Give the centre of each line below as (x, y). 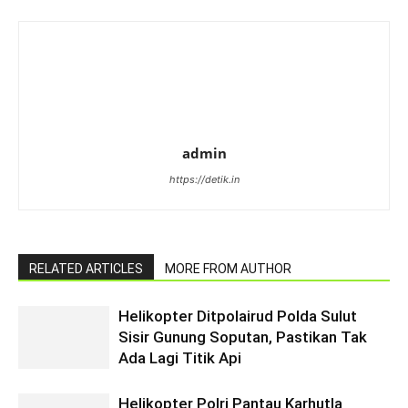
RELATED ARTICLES (86, 269)
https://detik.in (204, 180)
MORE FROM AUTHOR (228, 269)
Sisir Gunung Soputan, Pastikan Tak (243, 337)
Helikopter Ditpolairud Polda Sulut (238, 316)
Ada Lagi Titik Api (180, 358)
